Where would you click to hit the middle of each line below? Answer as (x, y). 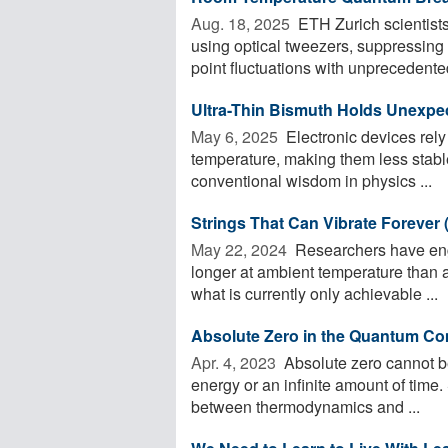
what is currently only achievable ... (314, 293)
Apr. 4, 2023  (235, 362)
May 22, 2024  (241, 249)
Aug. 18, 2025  (242, 23)
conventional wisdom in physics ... (311, 180)
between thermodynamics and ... (305, 406)
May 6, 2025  (236, 136)
